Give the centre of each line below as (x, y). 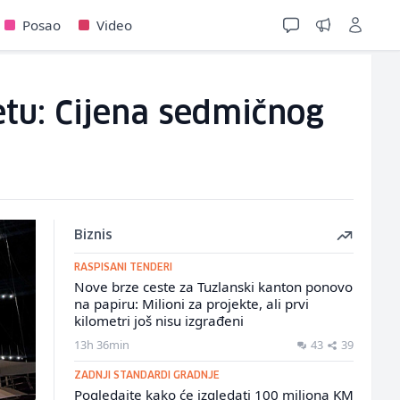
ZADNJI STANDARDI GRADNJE (146, 375)
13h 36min (101, 345)
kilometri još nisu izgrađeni (158, 321)
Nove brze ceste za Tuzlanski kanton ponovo (213, 287)
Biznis (93, 236)
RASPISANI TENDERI (123, 267)
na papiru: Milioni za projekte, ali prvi (191, 304)
